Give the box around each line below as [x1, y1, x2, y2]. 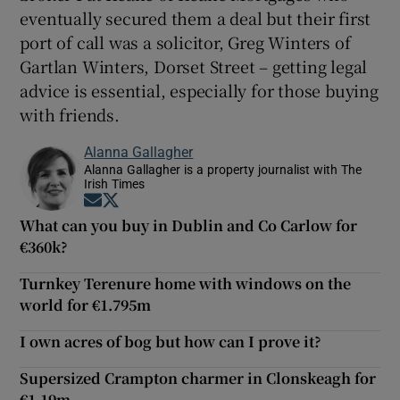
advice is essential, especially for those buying [20, 79, 379, 103]
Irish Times [84, 178, 146, 191]
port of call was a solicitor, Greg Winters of [20, 30, 351, 54]
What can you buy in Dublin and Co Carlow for [20, 215, 358, 237]
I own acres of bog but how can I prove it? [20, 331, 322, 353]
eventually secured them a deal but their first [20, 6, 371, 30]
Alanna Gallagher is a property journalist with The [84, 163, 362, 177]
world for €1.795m [20, 295, 152, 316]
